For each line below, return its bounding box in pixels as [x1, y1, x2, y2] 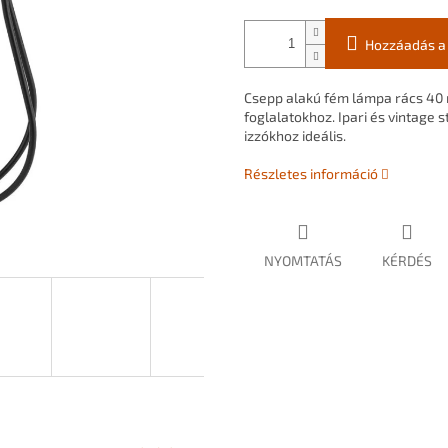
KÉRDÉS [382, 252, 432, 270]
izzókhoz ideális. [244, 127, 346, 145]
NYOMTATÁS [264, 252, 342, 270]
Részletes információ [244, 165, 378, 183]
